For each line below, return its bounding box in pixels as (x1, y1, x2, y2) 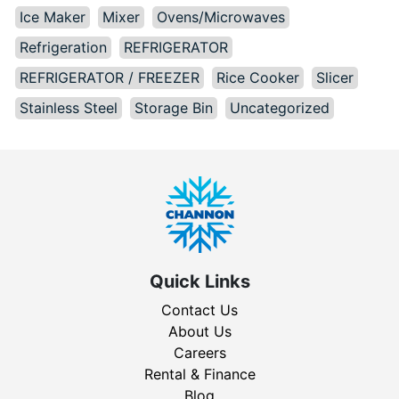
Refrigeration (20, 37, 107, 56)
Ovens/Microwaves (157, 7, 285, 26)
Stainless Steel (20, 98, 118, 117)
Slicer (316, 68, 354, 86)
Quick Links (149, 270, 250, 292)
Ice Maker (20, 7, 85, 26)
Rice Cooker (216, 68, 299, 86)
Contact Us (161, 300, 238, 319)
